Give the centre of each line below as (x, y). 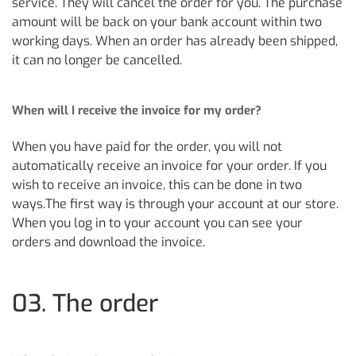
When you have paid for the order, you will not (147, 147)
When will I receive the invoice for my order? (137, 110)
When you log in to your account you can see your (157, 223)
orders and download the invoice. (108, 242)
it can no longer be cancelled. (97, 60)
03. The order (85, 304)
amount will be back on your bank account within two (167, 22)
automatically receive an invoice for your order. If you (169, 166)
